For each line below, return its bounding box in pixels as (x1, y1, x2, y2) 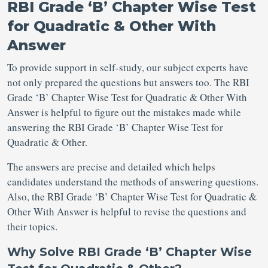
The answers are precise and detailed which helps (7, 160, 215, 173)
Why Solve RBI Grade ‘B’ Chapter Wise (7, 245, 252, 259)
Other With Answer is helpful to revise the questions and (7, 205, 246, 218)
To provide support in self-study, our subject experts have (7, 60, 248, 74)
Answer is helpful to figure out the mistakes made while (7, 105, 241, 119)
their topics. (7, 220, 57, 233)
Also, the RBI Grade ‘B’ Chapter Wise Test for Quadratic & (7, 190, 257, 203)
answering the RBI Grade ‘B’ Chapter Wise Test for (7, 120, 223, 134)
